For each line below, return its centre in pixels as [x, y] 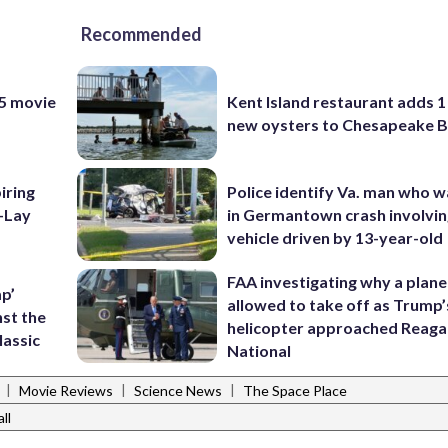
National [259, 350]
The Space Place [295, 391]
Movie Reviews [66, 391]
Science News [178, 391]
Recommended [141, 34]
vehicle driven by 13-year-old [335, 237]
